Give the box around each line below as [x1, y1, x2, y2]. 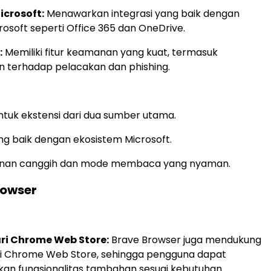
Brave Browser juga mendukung [109, 233, 261, 247]
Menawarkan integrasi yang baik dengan [44, 7, 240, 21]
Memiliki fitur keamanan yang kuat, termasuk [2, 45, 218, 60]
